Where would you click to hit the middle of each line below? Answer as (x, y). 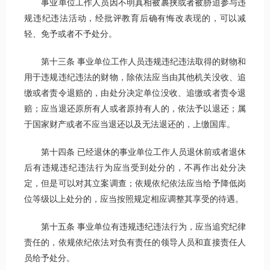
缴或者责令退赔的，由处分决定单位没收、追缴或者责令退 (135, 93)
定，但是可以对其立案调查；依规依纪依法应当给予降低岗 (135, 184)
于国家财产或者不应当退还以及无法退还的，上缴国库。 (130, 125)
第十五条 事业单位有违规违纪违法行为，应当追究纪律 (135, 227)
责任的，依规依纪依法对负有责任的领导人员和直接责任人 (135, 243)
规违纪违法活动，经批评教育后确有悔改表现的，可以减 (135, 19)
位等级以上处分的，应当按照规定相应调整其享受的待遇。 (134, 199)
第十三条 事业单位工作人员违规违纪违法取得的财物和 (135, 62)
